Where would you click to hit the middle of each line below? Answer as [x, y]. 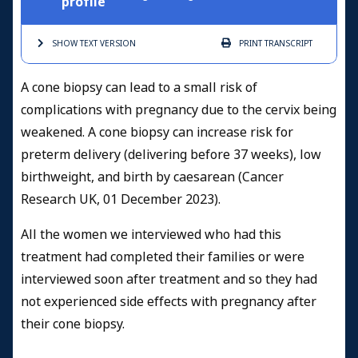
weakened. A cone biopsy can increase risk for [157, 133]
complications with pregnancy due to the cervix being [179, 110]
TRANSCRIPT [287, 44]
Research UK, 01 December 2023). [121, 200]
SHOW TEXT [75, 44]
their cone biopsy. [73, 324]
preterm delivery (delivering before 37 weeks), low [171, 155]
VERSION [117, 44]
